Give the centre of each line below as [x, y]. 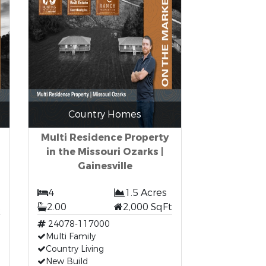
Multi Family [71, 237]
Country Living [75, 249]
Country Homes [105, 114]
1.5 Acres [145, 193]
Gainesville [105, 166]
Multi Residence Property [105, 137]
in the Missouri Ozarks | [105, 152]
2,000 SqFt [147, 207]
